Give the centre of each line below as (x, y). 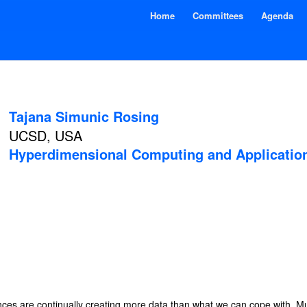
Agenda (277, 15)
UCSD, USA (46, 135)
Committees (218, 15)
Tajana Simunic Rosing (84, 116)
